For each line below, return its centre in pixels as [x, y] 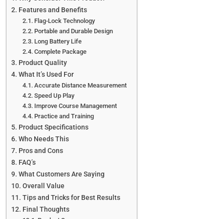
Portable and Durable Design [74, 31]
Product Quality [43, 63]
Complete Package [61, 52]
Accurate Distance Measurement [81, 86]
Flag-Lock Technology [65, 21]
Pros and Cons [41, 151]
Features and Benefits [53, 10]
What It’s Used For [46, 75]
